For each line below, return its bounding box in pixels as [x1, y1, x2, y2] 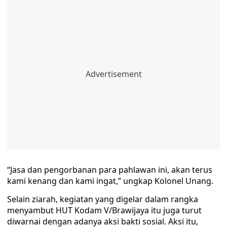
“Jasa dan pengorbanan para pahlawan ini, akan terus [7, 164, 212, 175]
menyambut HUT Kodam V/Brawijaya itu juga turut [7, 205, 202, 216]
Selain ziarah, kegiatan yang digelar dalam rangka [7, 194, 198, 205]
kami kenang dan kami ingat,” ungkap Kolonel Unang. [7, 175, 213, 186]
